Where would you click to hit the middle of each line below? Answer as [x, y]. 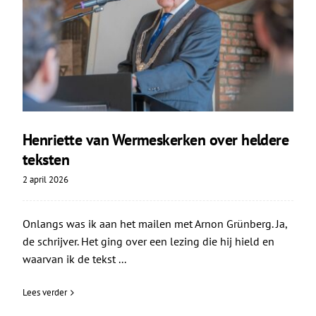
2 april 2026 [45, 180]
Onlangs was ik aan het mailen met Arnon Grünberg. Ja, [154, 224]
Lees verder [44, 293]
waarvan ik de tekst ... [74, 259]
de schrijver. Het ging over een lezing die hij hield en [148, 242]
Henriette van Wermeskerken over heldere [156, 140]
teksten [46, 160]
